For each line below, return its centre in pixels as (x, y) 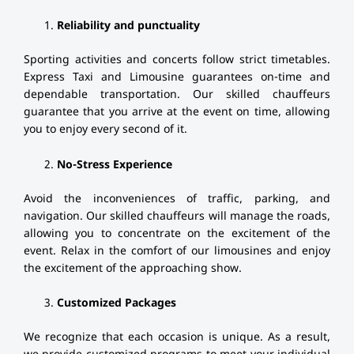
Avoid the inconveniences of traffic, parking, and (177, 199)
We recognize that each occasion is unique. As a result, (177, 338)
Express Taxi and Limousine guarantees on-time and (177, 78)
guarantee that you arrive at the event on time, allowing (177, 113)
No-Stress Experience (115, 165)
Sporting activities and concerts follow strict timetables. (177, 61)
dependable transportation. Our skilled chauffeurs (177, 96)
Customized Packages (117, 304)
